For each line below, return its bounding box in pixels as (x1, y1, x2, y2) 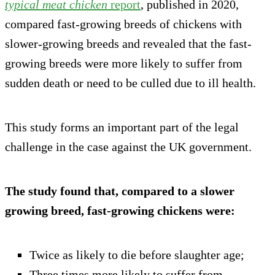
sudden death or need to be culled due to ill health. (5, 76, 256, 90)
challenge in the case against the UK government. (5, 139, 252, 153)
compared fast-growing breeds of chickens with (5, 17, 242, 31)
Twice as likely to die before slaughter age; (29, 247, 244, 261)
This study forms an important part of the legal (5, 120, 239, 134)
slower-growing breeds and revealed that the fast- (5, 36, 252, 50)
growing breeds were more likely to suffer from (5, 56, 242, 70)
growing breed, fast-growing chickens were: (5, 203, 235, 217)
